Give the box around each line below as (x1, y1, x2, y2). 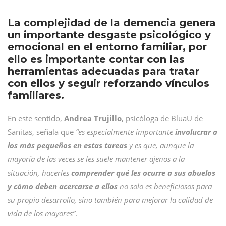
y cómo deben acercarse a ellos (8, 181, 118, 191)
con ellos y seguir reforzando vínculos (8, 77, 209, 89)
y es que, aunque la (127, 140, 194, 150)
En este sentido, (8, 113, 64, 123)
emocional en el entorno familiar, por (8, 41, 207, 53)
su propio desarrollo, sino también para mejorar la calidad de (8, 195, 213, 205)
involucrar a (175, 127, 217, 137)
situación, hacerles (8, 167, 69, 178)
